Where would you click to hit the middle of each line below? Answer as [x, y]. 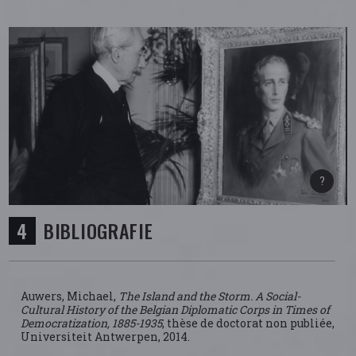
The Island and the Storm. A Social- [210, 296]
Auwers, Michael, [70, 296]
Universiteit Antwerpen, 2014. [106, 337]
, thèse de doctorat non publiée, [249, 323]
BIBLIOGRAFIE [98, 231]
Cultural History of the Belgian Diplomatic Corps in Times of [176, 310]
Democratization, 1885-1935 [92, 323]
